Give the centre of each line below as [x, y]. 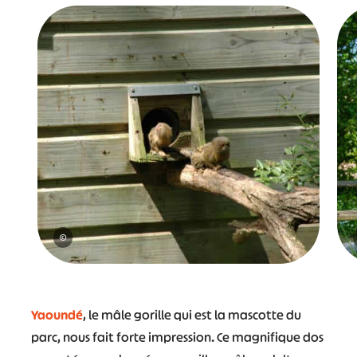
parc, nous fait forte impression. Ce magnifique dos [177, 337]
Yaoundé [57, 315]
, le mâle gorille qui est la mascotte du [192, 315]
